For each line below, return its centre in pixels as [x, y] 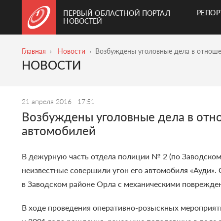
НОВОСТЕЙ [83, 21]
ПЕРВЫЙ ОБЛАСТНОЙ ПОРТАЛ [117, 13]
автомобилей [59, 131]
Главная [34, 51]
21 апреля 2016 [48, 102]
